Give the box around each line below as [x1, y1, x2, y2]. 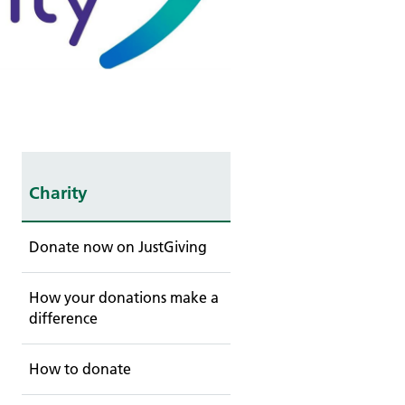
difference [28, 309, 98, 328]
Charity [28, 183, 88, 204]
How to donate [28, 360, 131, 379]
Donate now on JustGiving [28, 238, 207, 257]
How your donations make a [28, 288, 219, 307]
